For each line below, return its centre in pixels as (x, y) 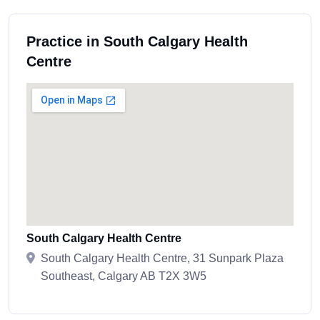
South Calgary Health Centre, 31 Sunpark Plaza (162, 259)
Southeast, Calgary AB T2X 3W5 (124, 276)
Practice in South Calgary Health (137, 42)
